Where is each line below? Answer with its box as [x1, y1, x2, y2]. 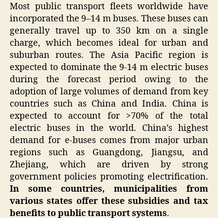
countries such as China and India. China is [10, 98, 208, 110]
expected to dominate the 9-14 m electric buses [10, 62, 208, 73]
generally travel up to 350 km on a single [10, 25, 208, 37]
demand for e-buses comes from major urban [10, 135, 208, 146]
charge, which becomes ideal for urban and [10, 37, 208, 49]
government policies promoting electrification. [10, 171, 208, 183]
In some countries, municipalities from [10, 183, 208, 195]
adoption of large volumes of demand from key [10, 86, 208, 98]
